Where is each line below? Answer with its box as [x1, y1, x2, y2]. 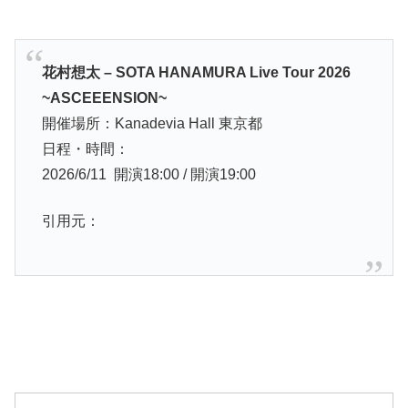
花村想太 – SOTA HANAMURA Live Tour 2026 [41, 65, 351, 81]
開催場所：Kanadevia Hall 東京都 [41, 116, 262, 132]
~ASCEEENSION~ [41, 90, 167, 107]
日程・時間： [41, 141, 129, 158]
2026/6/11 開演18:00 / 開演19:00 [41, 167, 256, 183]
